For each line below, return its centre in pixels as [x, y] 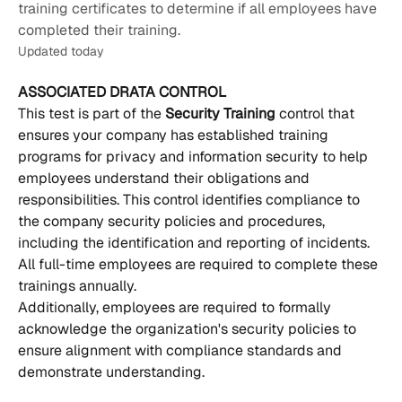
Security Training [222, 114]
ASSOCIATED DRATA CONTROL [122, 92]
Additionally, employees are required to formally [176, 308]
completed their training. [99, 30]
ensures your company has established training [175, 135]
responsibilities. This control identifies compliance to [191, 200]
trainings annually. [77, 286]
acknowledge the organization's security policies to [189, 329]
